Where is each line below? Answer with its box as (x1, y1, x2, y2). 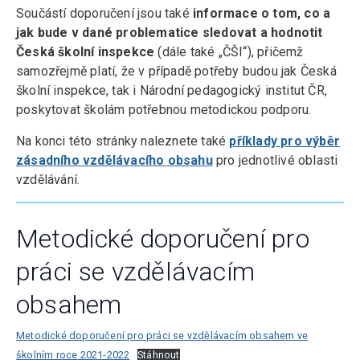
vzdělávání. (16, 172, 80, 187)
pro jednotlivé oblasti (212, 153, 338, 168)
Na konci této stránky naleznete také (16, 133, 230, 149)
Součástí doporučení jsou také (16, 6, 193, 21)
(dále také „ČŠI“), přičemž (157, 44, 304, 59)
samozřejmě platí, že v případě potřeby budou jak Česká (16, 63, 337, 79)
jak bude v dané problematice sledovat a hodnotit (16, 25, 323, 40)
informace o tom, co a (193, 6, 331, 21)
